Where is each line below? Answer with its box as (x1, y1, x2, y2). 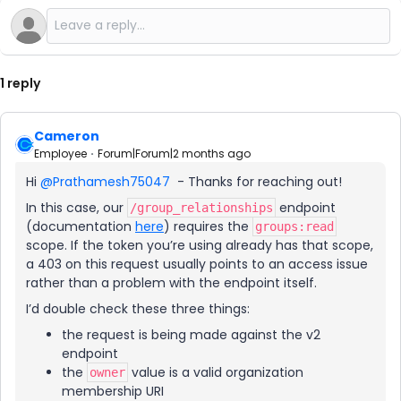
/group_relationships (130, 200, 273, 215)
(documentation (26, 218, 135, 235)
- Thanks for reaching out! (170, 173, 342, 191)
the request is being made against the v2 (62, 326, 320, 344)
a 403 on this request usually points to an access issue (26, 255, 368, 273)
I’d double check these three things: (26, 300, 250, 318)
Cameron (34, 127, 99, 145)
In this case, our (26, 199, 127, 217)
